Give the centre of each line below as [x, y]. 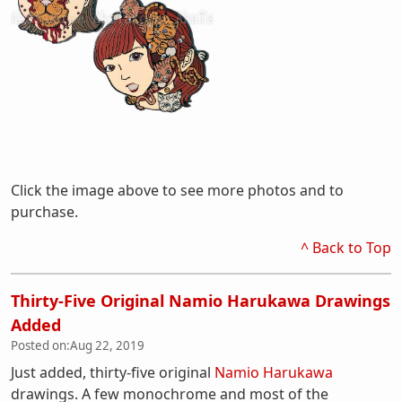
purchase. [44, 212]
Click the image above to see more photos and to [177, 190]
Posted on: [40, 345]
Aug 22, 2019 [107, 345]
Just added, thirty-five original [113, 372]
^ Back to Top [346, 248]
